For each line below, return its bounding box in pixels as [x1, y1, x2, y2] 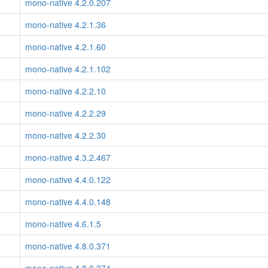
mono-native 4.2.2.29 [25, 107, 106, 119]
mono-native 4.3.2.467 [25, 151, 111, 163]
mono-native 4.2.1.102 [25, 63, 111, 75]
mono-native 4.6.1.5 [25, 218, 101, 230]
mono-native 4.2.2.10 [25, 85, 106, 97]
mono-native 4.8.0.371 [25, 240, 111, 252]
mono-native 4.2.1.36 [25, 19, 106, 31]
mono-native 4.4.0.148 [25, 196, 111, 208]
